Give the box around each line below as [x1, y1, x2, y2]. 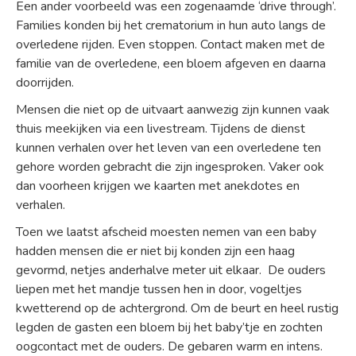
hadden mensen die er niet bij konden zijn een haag [16, 242, 295, 260]
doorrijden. [16, 74, 74, 91]
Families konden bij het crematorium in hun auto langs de [16, 17, 326, 34]
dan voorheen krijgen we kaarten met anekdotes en [16, 177, 300, 195]
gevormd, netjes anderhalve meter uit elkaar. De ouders [16, 261, 326, 279]
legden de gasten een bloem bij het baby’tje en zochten [16, 319, 323, 336]
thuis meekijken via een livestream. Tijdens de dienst [16, 120, 305, 137]
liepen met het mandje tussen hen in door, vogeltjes [16, 281, 302, 298]
